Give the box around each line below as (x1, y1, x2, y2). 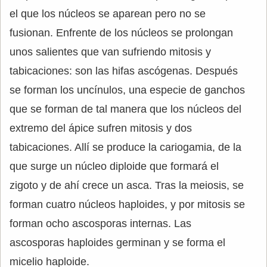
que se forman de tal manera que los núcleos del (10, 103, 241, 115)
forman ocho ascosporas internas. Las (10, 217, 191, 229)
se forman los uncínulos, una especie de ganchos (10, 83, 245, 96)
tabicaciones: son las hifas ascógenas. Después (10, 64, 238, 77)
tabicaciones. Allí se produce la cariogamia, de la (10, 141, 241, 153)
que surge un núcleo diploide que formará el (10, 160, 219, 172)
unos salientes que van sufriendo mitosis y (10, 45, 211, 58)
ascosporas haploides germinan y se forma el (10, 236, 225, 249)
